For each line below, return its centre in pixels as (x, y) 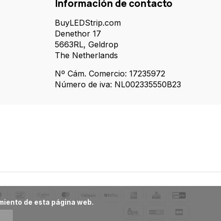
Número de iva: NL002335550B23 (118, 84)
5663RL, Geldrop (87, 44)
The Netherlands (86, 55)
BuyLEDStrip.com (88, 23)
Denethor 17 (78, 34)
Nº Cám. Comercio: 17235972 (110, 74)
